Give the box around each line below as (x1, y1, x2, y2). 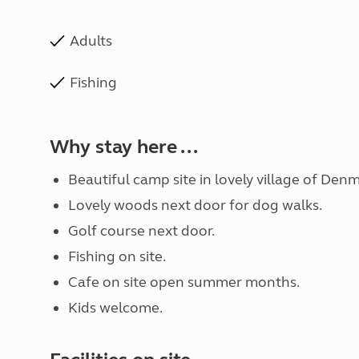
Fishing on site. (67, 248, 166, 265)
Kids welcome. (67, 299, 163, 317)
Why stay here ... (50, 135, 198, 159)
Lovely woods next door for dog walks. (67, 196, 322, 214)
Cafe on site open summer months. (67, 273, 300, 291)
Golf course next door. (67, 222, 215, 240)
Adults (70, 32, 112, 50)
